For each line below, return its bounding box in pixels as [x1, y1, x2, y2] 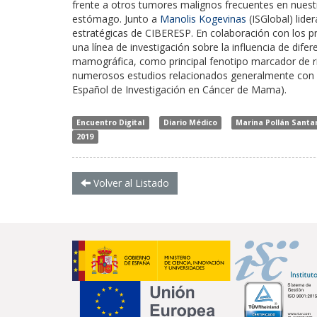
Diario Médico [163, 117, 217, 127]
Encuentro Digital [76, 117, 145, 127]
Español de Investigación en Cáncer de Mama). [72, 82, 287, 96]
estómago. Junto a [72, 11, 160, 25]
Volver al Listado [91, 175, 169, 190]
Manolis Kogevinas [160, 11, 246, 25]
